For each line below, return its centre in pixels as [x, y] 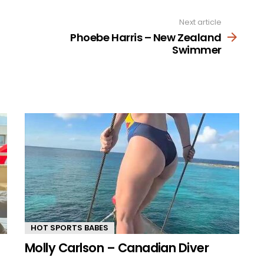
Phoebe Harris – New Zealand [146, 37]
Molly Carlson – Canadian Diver [117, 247]
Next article [200, 22]
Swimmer [197, 49]
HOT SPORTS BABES [70, 227]
